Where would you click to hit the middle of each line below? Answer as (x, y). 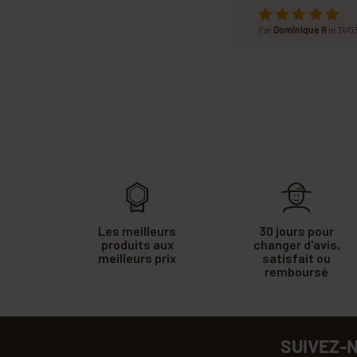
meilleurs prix (137, 257)
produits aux (137, 244)
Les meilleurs (137, 230)
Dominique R (299, 29)
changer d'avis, (296, 244)
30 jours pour (296, 230)
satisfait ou (296, 257)
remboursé (296, 271)
